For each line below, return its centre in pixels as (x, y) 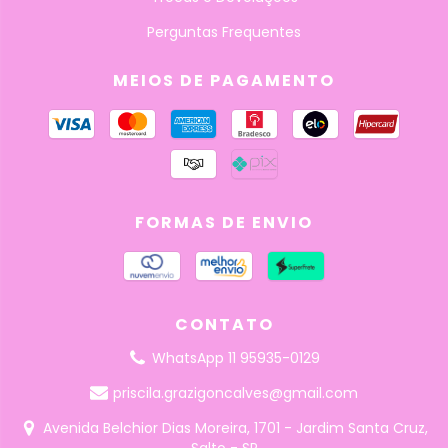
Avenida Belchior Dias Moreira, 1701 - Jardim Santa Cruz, (236, 428)
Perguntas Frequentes (224, 32)
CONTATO (224, 325)
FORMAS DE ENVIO (224, 223)
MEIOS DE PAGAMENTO (224, 81)
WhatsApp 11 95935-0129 (235, 358)
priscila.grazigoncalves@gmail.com (236, 393)
